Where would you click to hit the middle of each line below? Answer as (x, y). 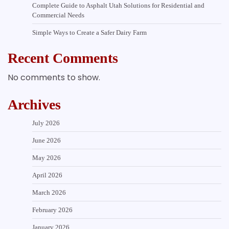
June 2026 (47, 140)
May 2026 (47, 157)
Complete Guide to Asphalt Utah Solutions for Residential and (118, 5)
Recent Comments (63, 58)
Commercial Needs (58, 15)
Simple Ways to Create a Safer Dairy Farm (89, 32)
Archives (34, 104)
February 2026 (52, 210)
